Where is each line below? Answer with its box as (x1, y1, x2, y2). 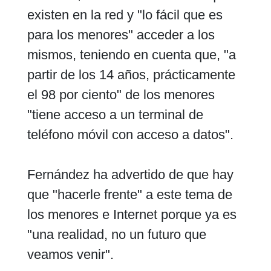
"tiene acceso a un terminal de (27, 106, 203, 122)
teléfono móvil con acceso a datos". (27, 126, 233, 142)
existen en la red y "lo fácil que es (27, 7, 223, 22)
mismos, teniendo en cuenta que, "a (27, 47, 236, 62)
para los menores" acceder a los (27, 27, 215, 42)
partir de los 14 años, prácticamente (27, 67, 235, 82)
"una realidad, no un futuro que (27, 226, 206, 242)
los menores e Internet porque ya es (27, 206, 237, 222)
